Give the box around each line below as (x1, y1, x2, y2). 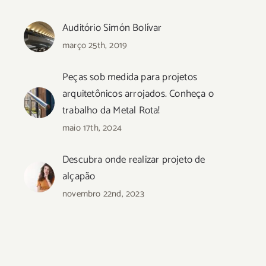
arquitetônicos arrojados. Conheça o (62, 85, 214, 102)
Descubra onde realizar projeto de (62, 151, 205, 168)
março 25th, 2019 (62, 38, 128, 53)
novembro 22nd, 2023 (62, 186, 144, 201)
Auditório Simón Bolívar (62, 20, 162, 36)
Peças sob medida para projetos (62, 69, 197, 85)
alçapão (62, 168, 96, 185)
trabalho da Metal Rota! (62, 102, 160, 119)
